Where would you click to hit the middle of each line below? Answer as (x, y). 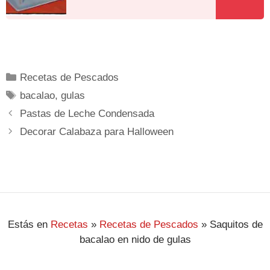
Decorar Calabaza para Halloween (97, 132)
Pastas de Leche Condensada (87, 114)
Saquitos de (236, 225)
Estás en (27, 225)
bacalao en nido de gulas (135, 240)
